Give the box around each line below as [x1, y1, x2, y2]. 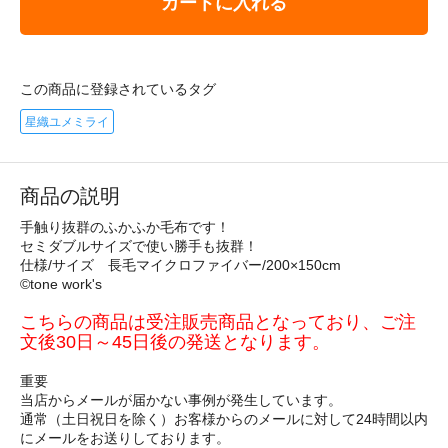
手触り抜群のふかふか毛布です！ [20, 218, 230, 235]
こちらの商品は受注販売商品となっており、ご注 [20, 311, 416, 332]
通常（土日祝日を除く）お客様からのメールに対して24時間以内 [20, 410, 428, 427]
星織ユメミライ [25, 114, 109, 129]
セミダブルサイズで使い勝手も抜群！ [20, 237, 258, 254]
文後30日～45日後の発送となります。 [20, 331, 330, 352]
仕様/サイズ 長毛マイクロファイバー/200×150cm [20, 256, 341, 273]
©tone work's [20, 275, 102, 292]
